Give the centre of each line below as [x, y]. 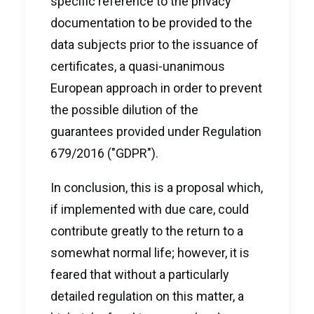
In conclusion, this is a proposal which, [157, 187]
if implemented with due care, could [150, 209]
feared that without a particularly [140, 274]
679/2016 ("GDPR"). [104, 153]
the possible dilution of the [124, 110]
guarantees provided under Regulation [156, 131]
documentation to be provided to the [151, 23]
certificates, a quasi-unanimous [138, 66]
